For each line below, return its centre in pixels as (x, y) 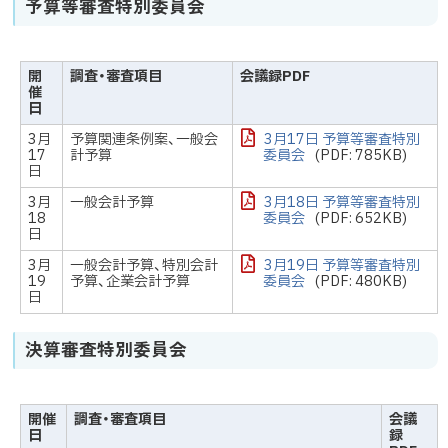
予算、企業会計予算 (130, 282)
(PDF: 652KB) (360, 219)
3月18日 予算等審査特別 (341, 203)
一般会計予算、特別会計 (144, 266)
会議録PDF (275, 77)
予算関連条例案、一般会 (144, 140)
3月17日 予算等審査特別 (341, 140)
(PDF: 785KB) (360, 156)
